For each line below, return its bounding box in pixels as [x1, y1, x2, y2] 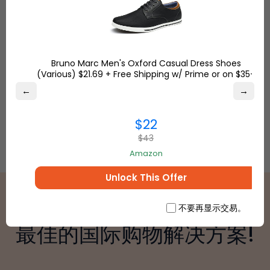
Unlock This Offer [105, 171, 187, 184]
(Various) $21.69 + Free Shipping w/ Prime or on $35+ [36, 68, 256, 80]
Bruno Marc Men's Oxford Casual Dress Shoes [51, 57, 241, 69]
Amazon [129, 148, 163, 159]
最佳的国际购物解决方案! [16, 219, 254, 250]
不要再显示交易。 [178, 202, 246, 214]
